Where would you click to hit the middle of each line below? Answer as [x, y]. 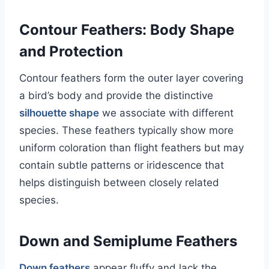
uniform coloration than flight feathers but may [131, 148]
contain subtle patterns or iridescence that [122, 165]
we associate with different [166, 113]
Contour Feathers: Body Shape [127, 30]
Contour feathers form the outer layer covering [131, 78]
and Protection [71, 52]
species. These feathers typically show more [126, 131]
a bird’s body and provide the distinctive [116, 96]
